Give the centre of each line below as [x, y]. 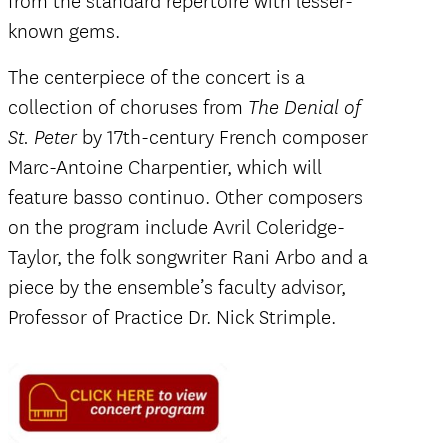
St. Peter [42, 138]
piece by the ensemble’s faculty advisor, [177, 287]
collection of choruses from [128, 107]
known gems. [64, 31]
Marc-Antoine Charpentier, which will [165, 167]
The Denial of [304, 108]
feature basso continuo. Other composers [185, 197]
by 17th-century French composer [222, 137]
